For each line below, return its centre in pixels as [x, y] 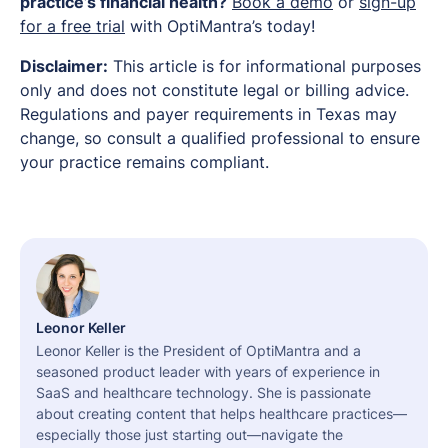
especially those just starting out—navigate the [189, 434]
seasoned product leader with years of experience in [208, 371]
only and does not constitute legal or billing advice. [214, 89]
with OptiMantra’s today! [220, 25]
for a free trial [72, 25]
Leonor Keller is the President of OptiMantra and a [198, 350]
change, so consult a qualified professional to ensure [220, 137]
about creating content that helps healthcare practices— [221, 413]
